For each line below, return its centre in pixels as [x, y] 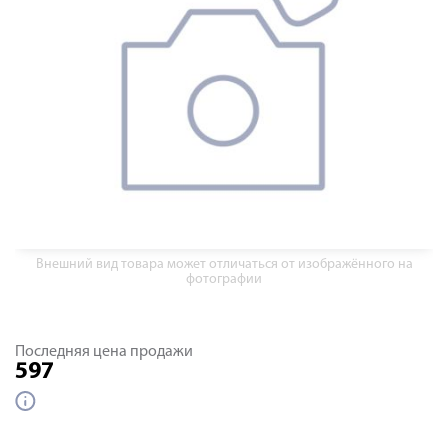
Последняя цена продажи [104, 352]
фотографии [224, 279]
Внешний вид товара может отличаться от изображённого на [224, 264]
